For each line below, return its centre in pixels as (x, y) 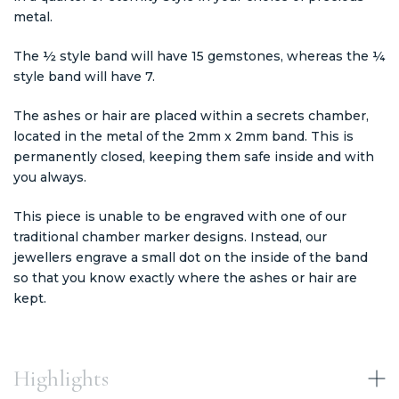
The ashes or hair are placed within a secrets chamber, (191, 115)
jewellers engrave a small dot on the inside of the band (191, 257)
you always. (50, 177)
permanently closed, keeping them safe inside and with (194, 156)
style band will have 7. (84, 76)
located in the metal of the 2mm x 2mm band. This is (183, 136)
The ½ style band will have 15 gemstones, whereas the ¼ (199, 56)
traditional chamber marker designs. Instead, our (170, 236)
